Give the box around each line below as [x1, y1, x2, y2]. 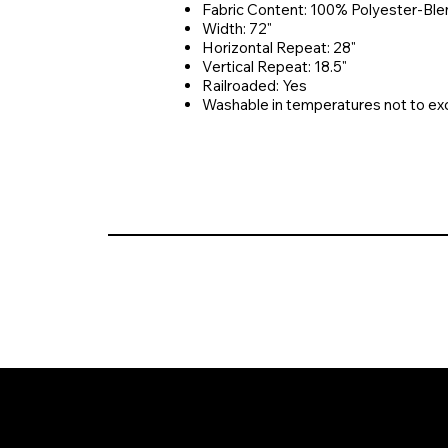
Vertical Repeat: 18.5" [201, 56, 347, 76]
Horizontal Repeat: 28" [201, 37, 356, 57]
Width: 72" [201, 18, 272, 38]
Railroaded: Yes [201, 75, 307, 95]
